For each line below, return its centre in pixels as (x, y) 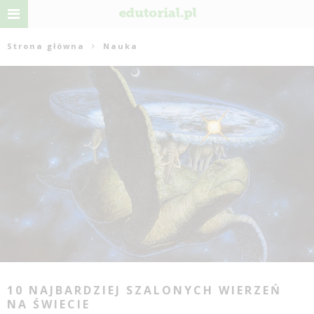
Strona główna (46, 46)
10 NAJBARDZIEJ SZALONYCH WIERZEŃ (144, 290)
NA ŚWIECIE (49, 304)
